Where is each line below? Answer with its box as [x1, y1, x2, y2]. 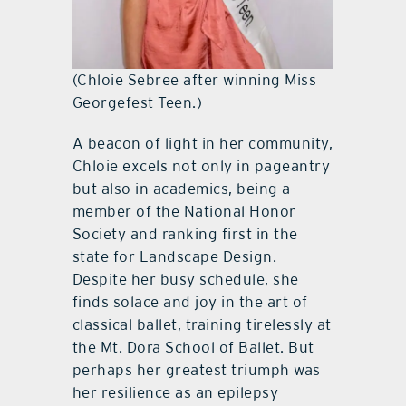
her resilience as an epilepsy [72, 383, 279, 402]
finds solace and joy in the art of [72, 293, 308, 312]
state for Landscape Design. [72, 247, 277, 266]
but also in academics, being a [72, 179, 291, 198]
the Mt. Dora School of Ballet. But [72, 338, 314, 357]
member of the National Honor [72, 202, 296, 221]
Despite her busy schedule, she [72, 270, 299, 289]
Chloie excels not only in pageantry [72, 157, 331, 176]
